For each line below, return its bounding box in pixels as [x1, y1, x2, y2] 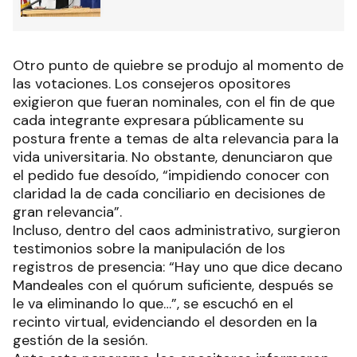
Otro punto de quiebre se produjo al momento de [13, 56, 343, 76]
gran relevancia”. [13, 202, 122, 222]
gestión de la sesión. [13, 331, 147, 351]
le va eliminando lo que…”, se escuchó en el [13, 294, 293, 314]
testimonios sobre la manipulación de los [13, 239, 285, 259]
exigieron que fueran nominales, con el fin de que [13, 92, 335, 112]
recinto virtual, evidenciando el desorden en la [13, 312, 317, 332]
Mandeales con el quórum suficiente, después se [13, 276, 333, 296]
